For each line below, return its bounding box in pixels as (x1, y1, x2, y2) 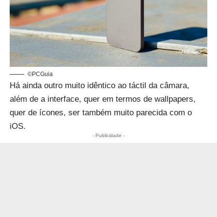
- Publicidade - (93, 132, 124, 138)
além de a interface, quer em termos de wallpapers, (10, 94, 196, 104)
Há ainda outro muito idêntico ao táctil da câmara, (10, 80, 189, 90)
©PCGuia (28, 70, 53, 77)
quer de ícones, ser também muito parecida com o (10, 108, 192, 117)
